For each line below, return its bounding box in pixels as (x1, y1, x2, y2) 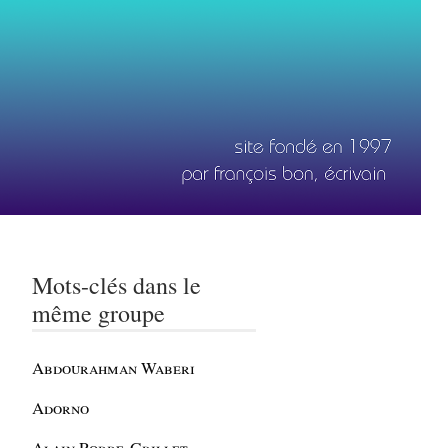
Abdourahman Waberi (32, 356, 196, 380)
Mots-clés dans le (32, 269, 202, 302)
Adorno (32, 396, 90, 420)
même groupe (32, 297, 166, 330)
